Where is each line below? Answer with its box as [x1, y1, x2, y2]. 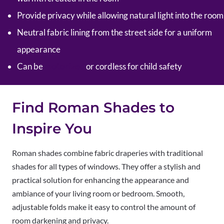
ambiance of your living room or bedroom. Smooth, [12, 188, 184, 198]
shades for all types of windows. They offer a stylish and [12, 161, 200, 171]
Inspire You [12, 119, 92, 137]
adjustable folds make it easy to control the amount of [12, 201, 195, 211]
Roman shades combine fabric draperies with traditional [12, 147, 203, 157]
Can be [17, 60, 44, 71]
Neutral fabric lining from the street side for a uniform [17, 26, 212, 37]
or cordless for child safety [84, 60, 182, 71]
